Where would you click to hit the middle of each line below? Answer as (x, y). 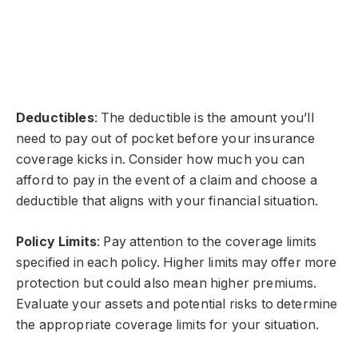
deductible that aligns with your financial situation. (167, 201)
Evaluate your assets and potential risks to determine (177, 304)
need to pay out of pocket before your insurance (166, 138)
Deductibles (55, 117)
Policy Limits (57, 241)
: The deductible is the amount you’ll (204, 117)
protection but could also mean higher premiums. (167, 283)
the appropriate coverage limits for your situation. (168, 324)
